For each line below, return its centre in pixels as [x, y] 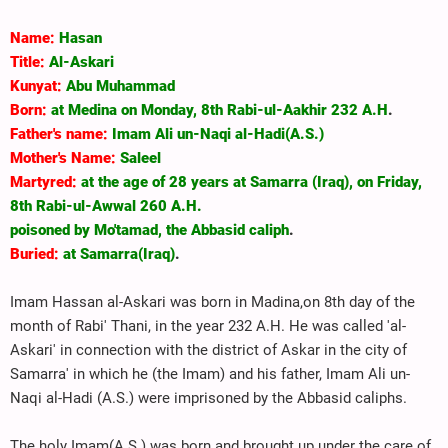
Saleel [138, 157]
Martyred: [43, 181]
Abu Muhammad [118, 85]
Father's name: [59, 133]
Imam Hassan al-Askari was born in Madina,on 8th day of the [212, 301]
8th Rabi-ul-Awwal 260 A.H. [106, 205]
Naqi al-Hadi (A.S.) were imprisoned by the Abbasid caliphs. [208, 397]
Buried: [34, 253]
